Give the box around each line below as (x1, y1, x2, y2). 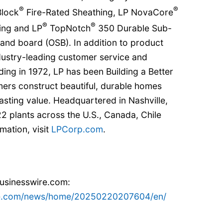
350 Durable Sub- (96, 22, 172, 33)
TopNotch (47, 22, 91, 33)
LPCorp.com (51, 123, 103, 134)
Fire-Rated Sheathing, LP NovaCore (24, 6, 173, 17)
